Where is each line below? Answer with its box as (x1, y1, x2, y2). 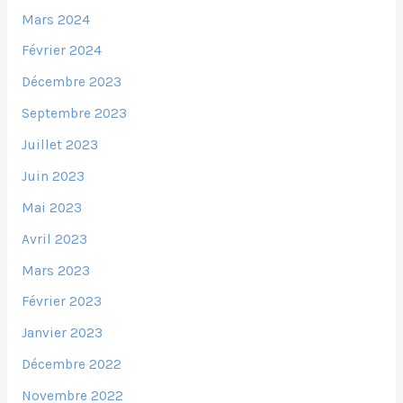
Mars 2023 (21, 262, 90, 279)
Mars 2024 (21, 11, 90, 28)
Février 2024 (21, 42, 102, 59)
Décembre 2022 (21, 356, 121, 373)
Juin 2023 (21, 167, 85, 184)
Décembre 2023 (21, 74, 121, 91)
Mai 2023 (21, 199, 82, 216)
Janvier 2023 (21, 325, 103, 342)
